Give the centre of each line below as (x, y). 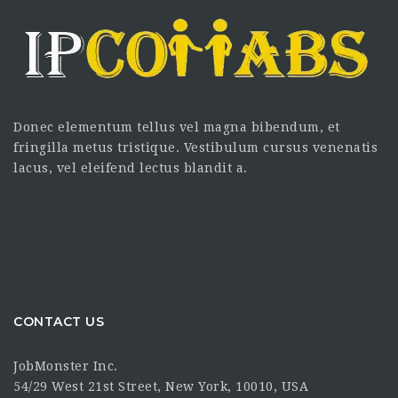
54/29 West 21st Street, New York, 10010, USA (161, 386)
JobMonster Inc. (66, 366)
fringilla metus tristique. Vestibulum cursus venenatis (195, 147)
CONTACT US (59, 322)
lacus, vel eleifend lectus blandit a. (131, 168)
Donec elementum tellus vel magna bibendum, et (177, 127)
